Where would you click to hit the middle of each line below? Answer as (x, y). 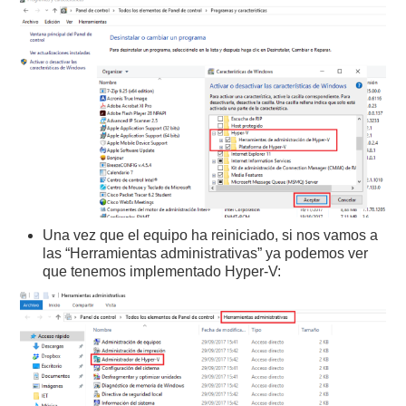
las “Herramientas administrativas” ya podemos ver (206, 254)
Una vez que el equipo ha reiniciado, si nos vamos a (211, 236)
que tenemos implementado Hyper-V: (162, 272)
